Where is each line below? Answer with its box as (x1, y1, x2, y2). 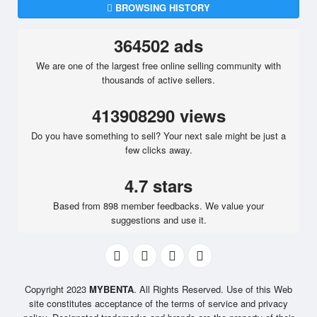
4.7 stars (125, 173, 192, 197)
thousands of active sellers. (102, 73, 215, 86)
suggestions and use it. (110, 213, 207, 226)
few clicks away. (125, 143, 192, 156)
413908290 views (91, 103, 226, 127)
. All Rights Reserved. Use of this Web (134, 282, 292, 296)
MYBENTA (89, 282, 134, 296)
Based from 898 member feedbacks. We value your (53, 199, 264, 212)
